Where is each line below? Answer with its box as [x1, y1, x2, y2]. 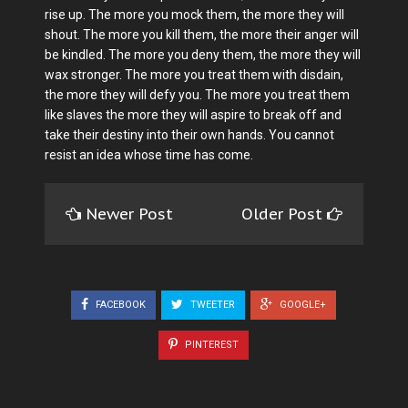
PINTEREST [182, 339, 239, 352]
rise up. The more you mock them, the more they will [45, 6, 344, 22]
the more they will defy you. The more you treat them [45, 87, 350, 102]
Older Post [241, 203, 327, 224]
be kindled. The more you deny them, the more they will [45, 46, 361, 62]
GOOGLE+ [277, 298, 326, 311]
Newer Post [86, 203, 173, 224]
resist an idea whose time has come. [45, 147, 253, 162]
